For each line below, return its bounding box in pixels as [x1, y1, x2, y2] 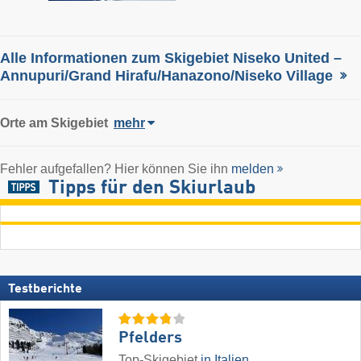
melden [231, 161, 274, 176]
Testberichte [8, 282, 82, 296]
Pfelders [118, 330, 182, 346]
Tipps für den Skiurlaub [48, 178, 255, 198]
